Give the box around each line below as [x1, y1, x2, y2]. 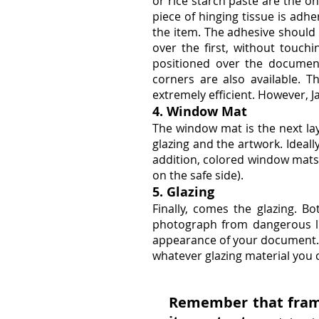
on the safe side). [152, 167, 244, 183]
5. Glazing [152, 183, 214, 201]
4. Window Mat [152, 103, 247, 120]
